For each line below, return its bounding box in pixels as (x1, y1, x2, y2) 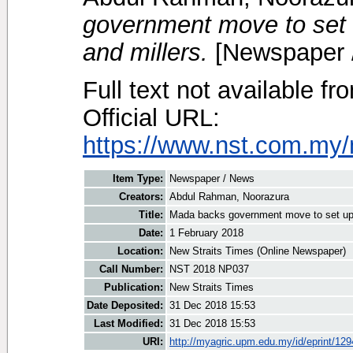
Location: (117, 245, 163, 258)
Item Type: (113, 173, 163, 185)
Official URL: (83, 103, 220, 131)
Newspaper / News (169, 173, 255, 185)
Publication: (104, 281, 163, 294)
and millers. (83, 38, 208, 65)
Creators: (119, 191, 163, 203)
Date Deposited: (87, 299, 163, 312)
